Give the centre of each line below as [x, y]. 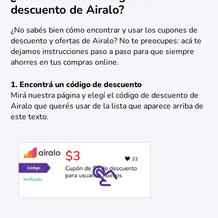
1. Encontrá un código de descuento [76, 85]
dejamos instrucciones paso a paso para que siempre [103, 52]
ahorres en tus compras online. [65, 63]
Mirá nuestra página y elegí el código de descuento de [105, 96]
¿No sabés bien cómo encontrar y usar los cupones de [104, 30]
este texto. [30, 117]
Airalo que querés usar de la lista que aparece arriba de [107, 106]
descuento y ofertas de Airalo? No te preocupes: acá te [106, 41]
